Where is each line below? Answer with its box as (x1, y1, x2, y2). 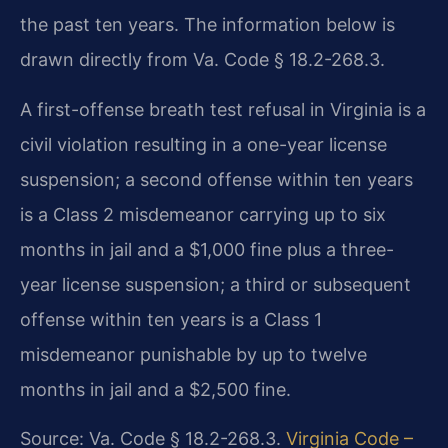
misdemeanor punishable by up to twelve (20, 343, 367, 365)
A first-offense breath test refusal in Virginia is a (20, 98, 426, 120)
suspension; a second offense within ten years (20, 168, 413, 190)
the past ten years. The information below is (20, 14, 395, 36)
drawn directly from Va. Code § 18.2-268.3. (20, 49, 385, 71)
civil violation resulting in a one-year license (20, 133, 387, 155)
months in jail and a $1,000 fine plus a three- (20, 238, 394, 260)
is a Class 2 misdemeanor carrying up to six (20, 203, 386, 225)
